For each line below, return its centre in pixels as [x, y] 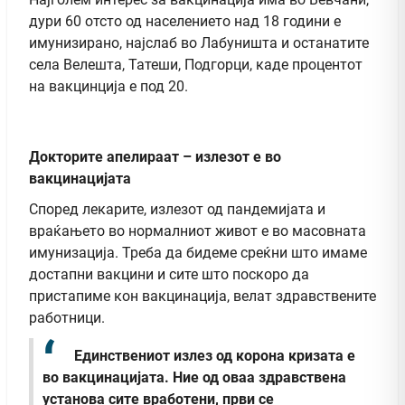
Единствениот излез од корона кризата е [215, 355]
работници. [67, 317]
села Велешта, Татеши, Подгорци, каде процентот [196, 64]
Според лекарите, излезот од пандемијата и [177, 209]
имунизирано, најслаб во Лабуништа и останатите [199, 42]
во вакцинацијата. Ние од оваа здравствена [194, 378]
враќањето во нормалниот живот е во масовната [198, 231]
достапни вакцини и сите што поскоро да [169, 274]
